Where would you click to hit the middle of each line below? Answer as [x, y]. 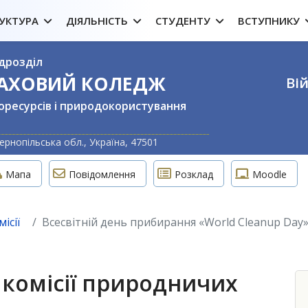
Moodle [269, 174]
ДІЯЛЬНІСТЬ [97, 21]
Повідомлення [102, 174]
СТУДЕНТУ [183, 21]
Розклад [194, 174]
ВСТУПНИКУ [269, 21]
